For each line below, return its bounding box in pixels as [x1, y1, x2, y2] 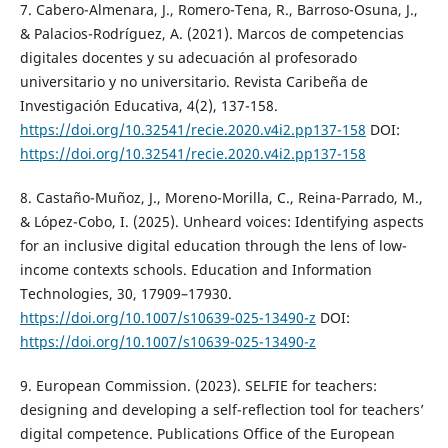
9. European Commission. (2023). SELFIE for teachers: [19, 376, 377, 396]
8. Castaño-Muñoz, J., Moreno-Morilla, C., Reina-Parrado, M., [19, 188, 423, 208]
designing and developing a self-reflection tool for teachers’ [19, 400, 424, 420]
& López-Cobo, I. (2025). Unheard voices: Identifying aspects [19, 212, 424, 232]
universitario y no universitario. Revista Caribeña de [19, 72, 368, 92]
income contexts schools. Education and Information [19, 260, 372, 280]
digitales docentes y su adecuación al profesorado [19, 48, 357, 68]
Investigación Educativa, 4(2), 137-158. [19, 96, 278, 116]
